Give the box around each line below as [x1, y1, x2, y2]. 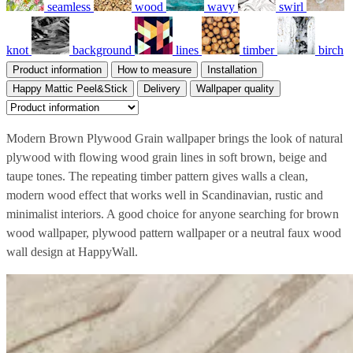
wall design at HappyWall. [6, 244, 138, 258]
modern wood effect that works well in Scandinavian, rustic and [6, 188, 323, 202]
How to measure [117, 63, 191, 76]
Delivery [143, 82, 180, 95]
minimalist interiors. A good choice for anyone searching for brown [6, 206, 339, 221]
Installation [207, 63, 257, 76]
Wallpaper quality [196, 82, 274, 95]
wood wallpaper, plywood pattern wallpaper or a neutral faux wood [6, 225, 341, 240]
